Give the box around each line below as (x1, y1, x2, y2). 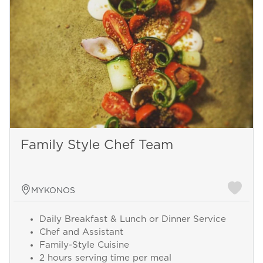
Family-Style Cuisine (39, 241, 129, 250)
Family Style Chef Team (20, 139, 173, 152)
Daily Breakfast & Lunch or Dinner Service (39, 215, 226, 224)
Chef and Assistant (39, 228, 123, 237)
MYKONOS (31, 187, 75, 195)
